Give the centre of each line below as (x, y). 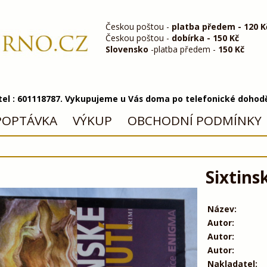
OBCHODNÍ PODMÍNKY (194, 121)
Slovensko (127, 49)
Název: (222, 209)
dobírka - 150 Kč (206, 38)
